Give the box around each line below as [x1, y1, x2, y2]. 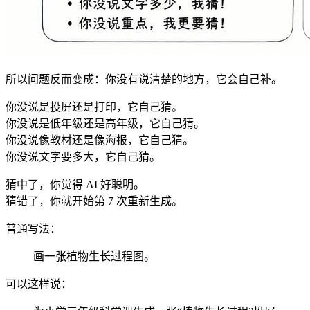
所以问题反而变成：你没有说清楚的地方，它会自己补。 [6, 73, 282, 85]
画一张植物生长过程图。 [33, 250, 155, 262]
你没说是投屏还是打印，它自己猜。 [6, 100, 183, 113]
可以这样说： [6, 277, 72, 290]
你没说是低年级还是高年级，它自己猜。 [6, 117, 205, 129]
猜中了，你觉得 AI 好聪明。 [6, 178, 145, 190]
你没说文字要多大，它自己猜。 [6, 150, 161, 163]
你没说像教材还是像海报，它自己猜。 [6, 134, 194, 146]
